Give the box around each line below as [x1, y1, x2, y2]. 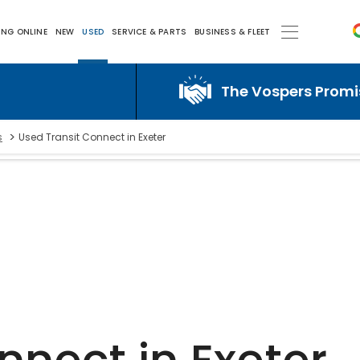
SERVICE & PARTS [112, 26, 187, 39]
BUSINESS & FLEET [194, 26, 271, 39]
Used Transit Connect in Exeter [18, 130, 166, 144]
